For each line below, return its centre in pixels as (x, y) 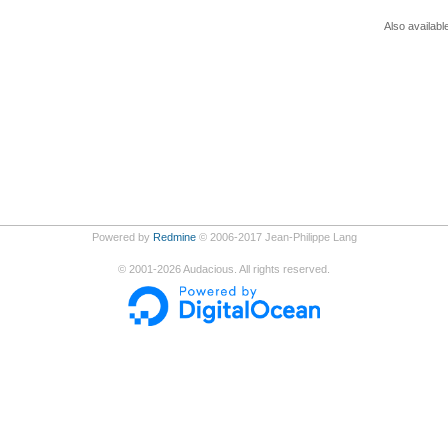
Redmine (174, 236)
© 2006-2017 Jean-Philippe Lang (276, 236)
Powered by (122, 236)
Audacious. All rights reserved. (255, 268)
